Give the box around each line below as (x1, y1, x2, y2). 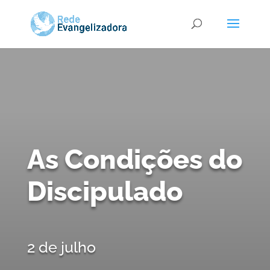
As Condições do (27, 143, 242, 175)
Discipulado (27, 175, 183, 207)
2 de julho (27, 238, 96, 256)
